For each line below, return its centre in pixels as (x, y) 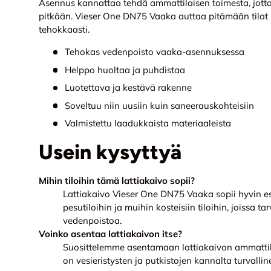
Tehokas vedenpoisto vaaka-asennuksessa (154, 52)
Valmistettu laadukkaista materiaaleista (148, 123)
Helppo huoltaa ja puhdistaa (125, 70)
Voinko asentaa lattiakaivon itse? (110, 234)
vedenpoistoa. (92, 221)
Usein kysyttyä (110, 152)
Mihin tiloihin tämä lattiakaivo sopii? (117, 181)
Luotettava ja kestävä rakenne (128, 88)
